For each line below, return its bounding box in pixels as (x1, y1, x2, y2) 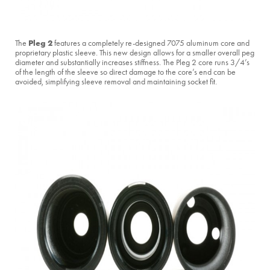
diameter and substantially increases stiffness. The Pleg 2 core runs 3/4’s (15, 57, 250, 68)
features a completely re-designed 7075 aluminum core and (52, 38, 250, 49)
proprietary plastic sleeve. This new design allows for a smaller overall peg (15, 48, 254, 58)
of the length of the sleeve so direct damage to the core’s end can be (15, 67, 236, 78)
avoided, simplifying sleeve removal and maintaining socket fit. (15, 77, 217, 87)
